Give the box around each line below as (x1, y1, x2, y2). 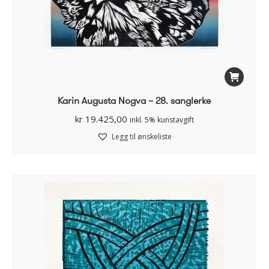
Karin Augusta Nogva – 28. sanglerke (58, 94, 211, 108)
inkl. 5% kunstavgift (129, 115, 194, 125)
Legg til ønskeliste (112, 131, 172, 142)
